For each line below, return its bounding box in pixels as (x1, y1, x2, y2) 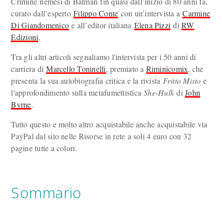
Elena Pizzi (134, 20, 171, 30)
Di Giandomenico (11, 20, 69, 30)
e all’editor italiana (69, 20, 134, 30)
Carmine (182, 8, 211, 18)
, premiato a (106, 63, 146, 74)
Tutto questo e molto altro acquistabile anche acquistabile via (11, 119, 208, 129)
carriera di (11, 63, 47, 74)
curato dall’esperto (11, 8, 74, 18)
